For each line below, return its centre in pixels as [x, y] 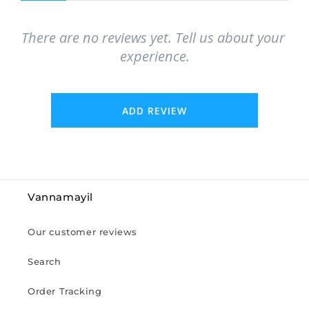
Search [44, 262]
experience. [154, 57]
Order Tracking [65, 291]
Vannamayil [60, 197]
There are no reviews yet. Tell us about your [153, 38]
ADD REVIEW [154, 110]
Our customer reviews [82, 232]
